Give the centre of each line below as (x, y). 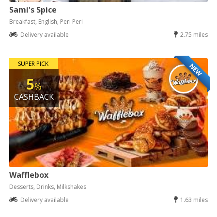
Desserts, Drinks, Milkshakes (48, 186)
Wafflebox (29, 175)
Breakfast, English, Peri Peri (46, 21)
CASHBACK (34, 97)
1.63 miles (194, 200)
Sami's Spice (33, 9)
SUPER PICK (33, 63)
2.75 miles (194, 34)
